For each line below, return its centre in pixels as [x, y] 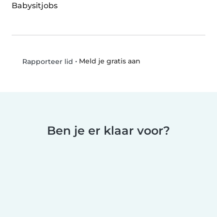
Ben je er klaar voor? [108, 131]
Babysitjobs [35, 6]
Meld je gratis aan [109, 61]
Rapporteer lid [46, 62]
